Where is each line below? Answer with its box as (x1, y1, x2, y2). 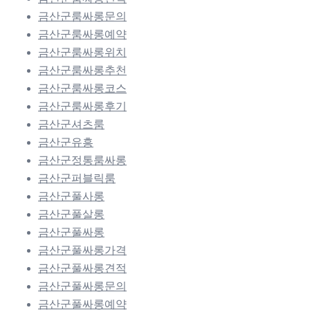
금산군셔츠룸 (38, 118, 104, 131)
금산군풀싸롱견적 (38, 262, 127, 275)
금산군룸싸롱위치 (38, 46, 127, 59)
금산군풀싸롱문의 (38, 280, 127, 293)
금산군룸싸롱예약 (38, 28, 127, 41)
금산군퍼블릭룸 (38, 172, 116, 185)
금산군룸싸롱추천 (38, 64, 127, 77)
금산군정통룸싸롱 (38, 154, 127, 167)
